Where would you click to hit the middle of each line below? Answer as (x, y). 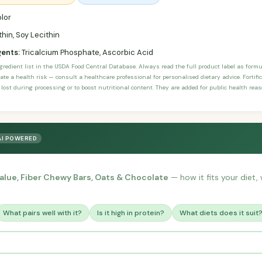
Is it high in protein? (131, 213)
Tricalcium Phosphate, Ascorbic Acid (87, 53)
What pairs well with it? (42, 213)
